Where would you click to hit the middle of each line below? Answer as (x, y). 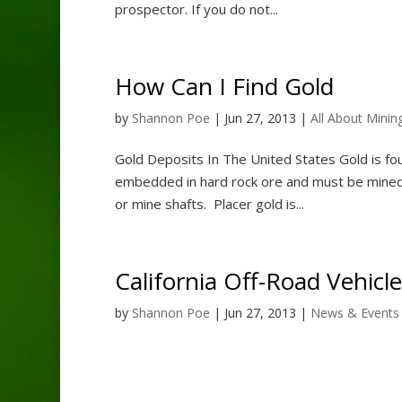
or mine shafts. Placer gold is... (209, 203)
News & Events (354, 312)
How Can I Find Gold (224, 86)
